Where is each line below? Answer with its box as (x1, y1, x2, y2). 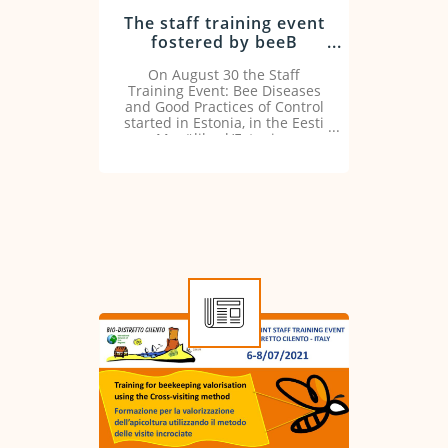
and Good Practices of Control (124, 97, 324, 117)
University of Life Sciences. (135, 145, 313, 165)
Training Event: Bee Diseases (127, 81, 321, 101)
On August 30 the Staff (148, 65, 300, 85)
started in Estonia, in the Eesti (124, 113, 324, 133)
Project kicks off (154, 50, 294, 72)
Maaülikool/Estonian (156, 129, 292, 149)
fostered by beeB (150, 31, 298, 53)
